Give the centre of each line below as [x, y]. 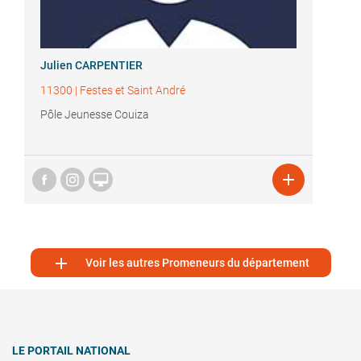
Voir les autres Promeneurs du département [197, 263]
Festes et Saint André [133, 91]
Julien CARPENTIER [91, 66]
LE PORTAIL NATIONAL [71, 351]
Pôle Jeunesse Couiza [95, 115]
